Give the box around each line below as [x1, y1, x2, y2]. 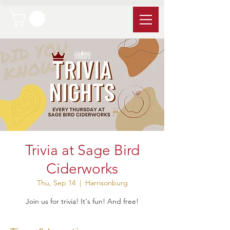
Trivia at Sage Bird [25, 142, 140, 159]
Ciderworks [46, 160, 118, 177]
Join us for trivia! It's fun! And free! [26, 197, 139, 206]
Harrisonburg [85, 178, 128, 187]
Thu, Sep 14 [36, 178, 75, 187]
